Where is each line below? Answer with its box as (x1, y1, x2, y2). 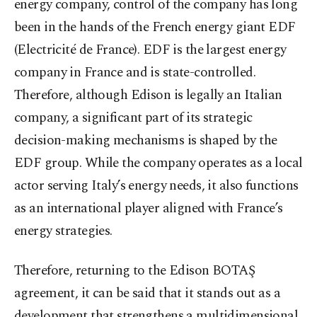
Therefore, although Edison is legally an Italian (14, 85, 282, 106)
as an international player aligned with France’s (14, 198, 283, 219)
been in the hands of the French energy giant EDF (14, 17, 296, 38)
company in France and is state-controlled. (14, 62, 256, 83)
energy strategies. (14, 221, 113, 242)
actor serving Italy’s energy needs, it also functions (14, 175, 299, 197)
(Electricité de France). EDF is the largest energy (14, 40, 287, 61)
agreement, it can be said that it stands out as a (14, 283, 281, 304)
